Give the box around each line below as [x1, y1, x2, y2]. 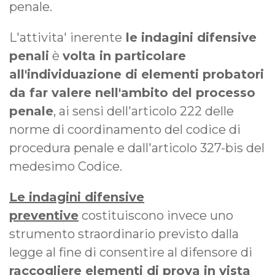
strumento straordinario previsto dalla [9, 226, 239, 241]
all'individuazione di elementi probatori [9, 66, 264, 82]
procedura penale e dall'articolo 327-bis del [9, 140, 265, 155]
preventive [9, 207, 79, 223]
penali [9, 48, 49, 63]
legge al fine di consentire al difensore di [9, 244, 252, 260]
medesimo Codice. [9, 158, 122, 174]
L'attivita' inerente [9, 29, 122, 45]
